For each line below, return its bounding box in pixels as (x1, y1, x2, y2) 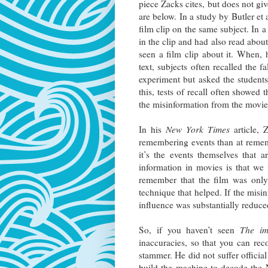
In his (139, 123, 166, 136)
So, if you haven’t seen (139, 224, 240, 236)
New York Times (165, 123, 230, 136)
